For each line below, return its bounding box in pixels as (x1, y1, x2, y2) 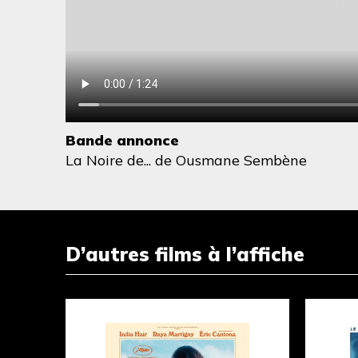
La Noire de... (66, 150, 151, 169)
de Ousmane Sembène (151, 150, 307, 169)
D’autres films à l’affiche (66, 241, 304, 266)
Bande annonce (66, 130, 179, 149)
